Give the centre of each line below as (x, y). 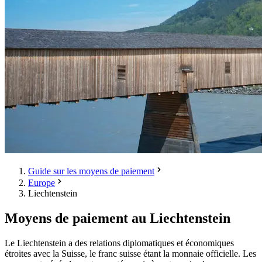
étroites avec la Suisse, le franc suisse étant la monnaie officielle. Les (130, 253)
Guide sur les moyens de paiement (91, 171)
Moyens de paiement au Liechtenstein (118, 218)
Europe (42, 183)
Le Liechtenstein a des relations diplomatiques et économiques (119, 243)
